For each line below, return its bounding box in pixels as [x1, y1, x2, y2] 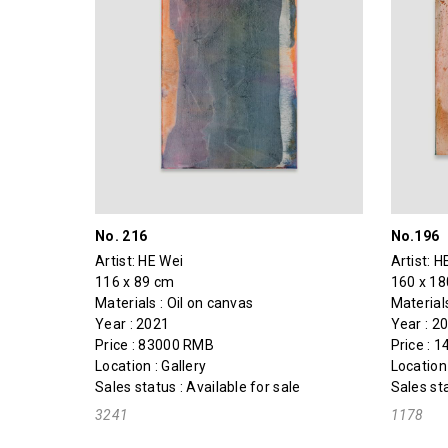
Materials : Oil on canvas [95, 294, 254, 311]
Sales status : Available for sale [95, 378, 301, 395]
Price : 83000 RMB [95, 336, 214, 353]
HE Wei [138, 252, 184, 269]
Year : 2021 [95, 315, 170, 332]
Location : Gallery [95, 357, 207, 374]
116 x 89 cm [95, 273, 175, 290]
